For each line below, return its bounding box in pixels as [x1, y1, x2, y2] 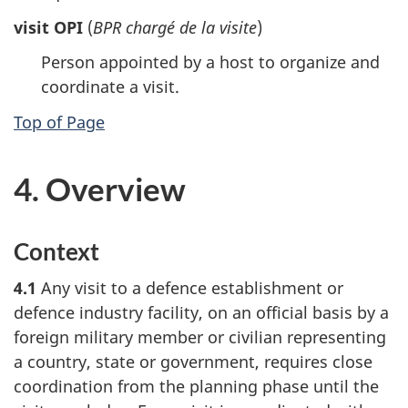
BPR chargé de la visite [93, 15, 257, 38]
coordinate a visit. [41, 76, 179, 98]
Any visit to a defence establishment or [36, 277, 343, 300]
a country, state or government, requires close [14, 351, 372, 373]
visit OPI [14, 15, 83, 38]
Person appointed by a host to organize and [41, 51, 380, 74]
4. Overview [14, 168, 186, 208]
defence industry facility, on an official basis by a [14, 301, 389, 324]
